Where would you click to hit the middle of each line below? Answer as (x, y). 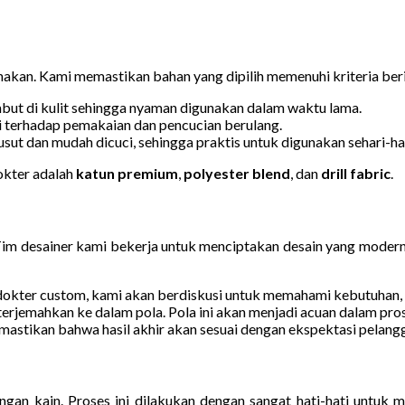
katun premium (127, 174)
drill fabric (356, 174)
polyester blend (237, 174)
